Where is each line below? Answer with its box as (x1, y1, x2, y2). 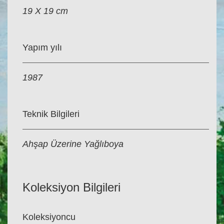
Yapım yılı (22, 42, 62, 53)
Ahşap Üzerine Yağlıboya (22, 139, 123, 149)
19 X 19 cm (22, 6, 68, 16)
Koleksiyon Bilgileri (22, 180, 120, 194)
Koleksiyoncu (22, 212, 75, 222)
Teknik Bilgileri (22, 109, 79, 119)
